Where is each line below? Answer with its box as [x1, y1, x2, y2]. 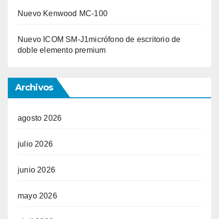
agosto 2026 [18, 114, 62, 123]
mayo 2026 [18, 192, 57, 200]
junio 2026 [18, 166, 55, 175]
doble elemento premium [18, 46, 106, 55]
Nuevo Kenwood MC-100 [18, 9, 108, 18]
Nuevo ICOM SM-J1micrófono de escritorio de [18, 35, 181, 44]
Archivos [15, 82, 53, 93]
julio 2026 [18, 140, 53, 149]
